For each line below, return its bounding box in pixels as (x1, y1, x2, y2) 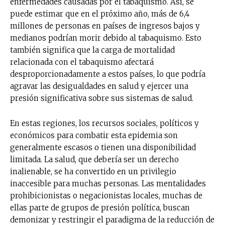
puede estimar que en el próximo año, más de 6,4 (10, 9, 190, 19)
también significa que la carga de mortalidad (10, 45, 175, 55)
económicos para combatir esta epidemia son (10, 130, 178, 140)
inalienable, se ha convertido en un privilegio (10, 166, 176, 176)
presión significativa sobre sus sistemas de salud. (10, 93, 193, 103)
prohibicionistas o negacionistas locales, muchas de (10, 190, 202, 200)
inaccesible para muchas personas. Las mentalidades (10, 178, 206, 188)
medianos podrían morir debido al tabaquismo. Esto (10, 33, 201, 43)
